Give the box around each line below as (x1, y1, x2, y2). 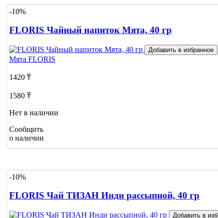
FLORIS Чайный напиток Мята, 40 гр (9, 25, 172, 36)
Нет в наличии (9, 109, 58, 117)
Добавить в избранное (148, 46, 214, 54)
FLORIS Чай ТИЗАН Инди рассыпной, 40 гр (9, 190, 200, 201)
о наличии (9, 134, 44, 143)
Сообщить (9, 125, 43, 134)
